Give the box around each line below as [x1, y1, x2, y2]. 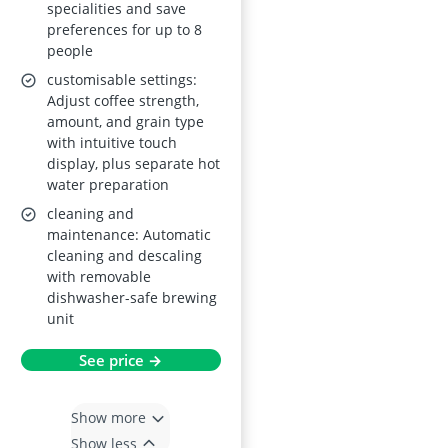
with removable [47, 267, 151, 287]
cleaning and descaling [47, 246, 202, 266]
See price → [79, 350, 162, 371]
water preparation [47, 175, 169, 195]
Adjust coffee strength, [47, 91, 199, 111]
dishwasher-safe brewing [47, 288, 217, 308]
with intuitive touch [47, 133, 177, 153]
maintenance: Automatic [47, 225, 211, 245]
